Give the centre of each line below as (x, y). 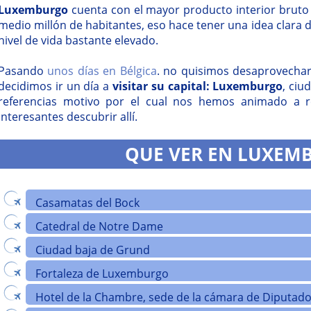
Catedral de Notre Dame (99, 226)
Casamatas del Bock (87, 202)
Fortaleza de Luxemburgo (102, 273)
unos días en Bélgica (102, 70)
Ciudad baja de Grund (93, 250)
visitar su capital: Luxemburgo (197, 86)
